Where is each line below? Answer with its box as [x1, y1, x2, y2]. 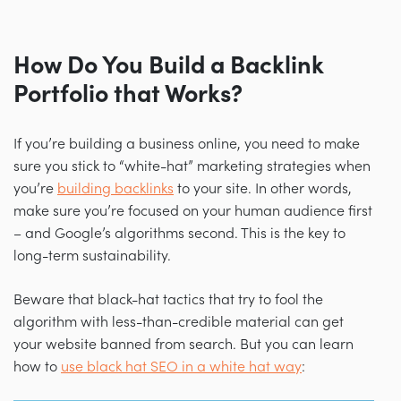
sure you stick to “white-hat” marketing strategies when [13, 158, 371, 175]
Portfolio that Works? [13, 80, 243, 108]
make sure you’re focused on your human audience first [13, 202, 372, 219]
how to [13, 358, 61, 375]
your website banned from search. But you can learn [13, 336, 354, 353]
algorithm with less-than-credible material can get [13, 313, 344, 330]
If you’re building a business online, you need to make [13, 135, 360, 152]
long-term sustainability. [13, 247, 171, 264]
